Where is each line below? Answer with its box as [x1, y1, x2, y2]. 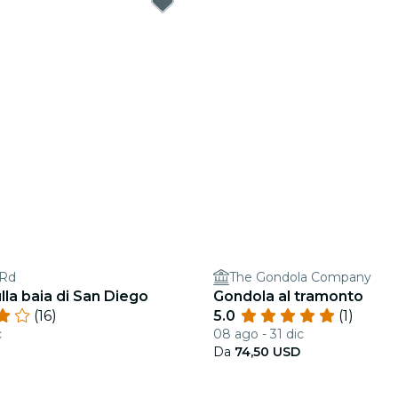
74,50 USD [235, 344, 300, 360]
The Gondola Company [229, 269, 371, 285]
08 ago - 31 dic [213, 326, 304, 342]
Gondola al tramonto [213, 288, 363, 305]
